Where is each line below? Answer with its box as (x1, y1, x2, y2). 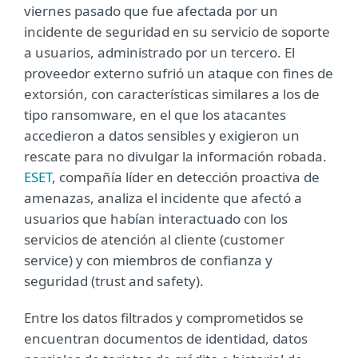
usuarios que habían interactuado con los (24, 209, 288, 228)
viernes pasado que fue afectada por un (24, 2, 278, 20)
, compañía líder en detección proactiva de (52, 168, 320, 186)
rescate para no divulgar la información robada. (24, 147, 327, 165)
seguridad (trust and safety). (24, 272, 204, 290)
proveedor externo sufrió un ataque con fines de (24, 64, 333, 82)
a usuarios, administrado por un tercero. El (24, 43, 295, 62)
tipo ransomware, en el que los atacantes (24, 105, 286, 124)
